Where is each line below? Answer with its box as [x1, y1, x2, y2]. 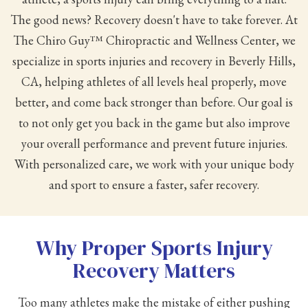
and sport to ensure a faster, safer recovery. [49, 176, 259, 192]
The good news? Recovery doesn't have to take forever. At [10, 11, 298, 27]
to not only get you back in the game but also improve [18, 114, 290, 131]
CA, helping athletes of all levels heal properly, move [21, 73, 287, 89]
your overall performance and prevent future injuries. [21, 135, 287, 151]
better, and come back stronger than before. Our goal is [15, 93, 293, 110]
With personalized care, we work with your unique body [14, 155, 294, 172]
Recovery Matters [73, 256, 235, 285]
